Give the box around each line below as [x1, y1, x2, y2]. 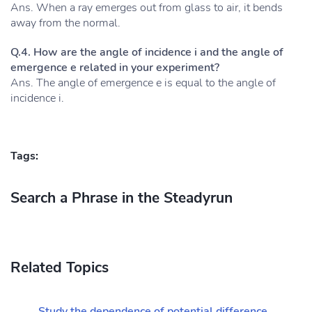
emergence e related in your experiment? [10, 60, 219, 75]
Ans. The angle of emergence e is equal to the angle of [10, 75, 276, 91]
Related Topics [10, 258, 109, 277]
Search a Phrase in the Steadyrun [10, 188, 233, 208]
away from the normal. [10, 15, 120, 31]
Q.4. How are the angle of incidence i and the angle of [10, 45, 283, 60]
